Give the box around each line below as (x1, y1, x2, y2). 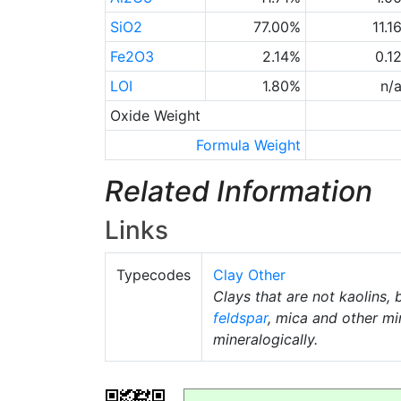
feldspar (213, 309, 268, 327)
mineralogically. (213, 330, 318, 348)
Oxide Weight (109, 107, 200, 124)
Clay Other (213, 266, 286, 284)
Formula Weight (196, 136, 302, 154)
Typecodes (116, 266, 191, 284)
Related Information (105, 174, 372, 209)
